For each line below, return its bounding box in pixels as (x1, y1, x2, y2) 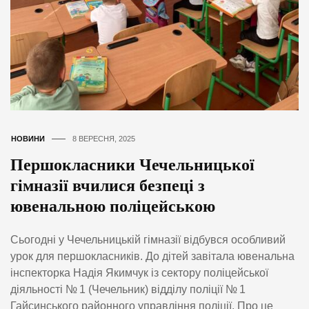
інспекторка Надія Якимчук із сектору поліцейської (10, 266, 268, 279)
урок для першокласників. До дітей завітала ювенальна (10, 250, 295, 262)
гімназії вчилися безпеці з (10, 177, 205, 195)
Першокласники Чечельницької (10, 156, 255, 175)
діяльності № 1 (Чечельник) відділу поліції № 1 (10, 283, 246, 295)
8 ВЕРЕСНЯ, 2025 (72, 134, 135, 143)
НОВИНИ (11, 134, 45, 143)
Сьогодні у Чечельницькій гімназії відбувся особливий (10, 233, 286, 246)
